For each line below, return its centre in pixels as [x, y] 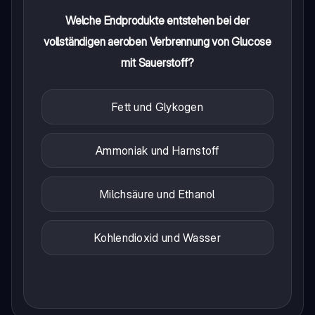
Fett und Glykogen [157, 107]
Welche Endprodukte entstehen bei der [157, 20]
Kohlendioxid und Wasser [157, 237]
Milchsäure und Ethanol [157, 194]
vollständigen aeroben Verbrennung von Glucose [157, 41]
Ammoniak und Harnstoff [157, 150]
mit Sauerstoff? [157, 62]
